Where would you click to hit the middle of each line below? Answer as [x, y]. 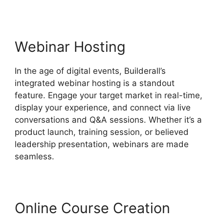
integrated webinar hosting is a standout [95, 83]
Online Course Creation [92, 208]
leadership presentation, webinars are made [102, 144]
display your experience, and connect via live [103, 107]
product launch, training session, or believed [102, 132]
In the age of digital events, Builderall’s [90, 71]
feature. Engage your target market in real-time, [109, 95]
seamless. [34, 156]
